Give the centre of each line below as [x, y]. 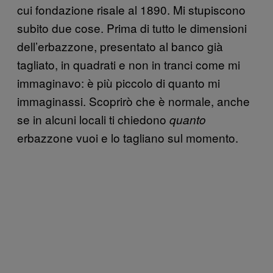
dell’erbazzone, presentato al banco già [120, 46]
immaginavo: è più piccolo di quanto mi [119, 83]
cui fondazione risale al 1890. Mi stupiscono [131, 10]
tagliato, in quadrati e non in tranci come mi [129, 65]
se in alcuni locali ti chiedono [93, 119]
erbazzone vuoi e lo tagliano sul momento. [128, 138]
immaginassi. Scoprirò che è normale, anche [133, 101]
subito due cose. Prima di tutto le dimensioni [132, 28]
